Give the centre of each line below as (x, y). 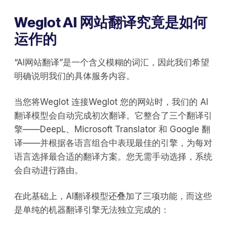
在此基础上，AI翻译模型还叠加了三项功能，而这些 (113, 196)
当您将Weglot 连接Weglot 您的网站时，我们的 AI (111, 102)
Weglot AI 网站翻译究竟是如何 (111, 23)
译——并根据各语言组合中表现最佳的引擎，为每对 (113, 143)
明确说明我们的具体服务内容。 (74, 76)
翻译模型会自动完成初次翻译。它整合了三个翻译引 (113, 116)
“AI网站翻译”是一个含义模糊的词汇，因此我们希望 (112, 63)
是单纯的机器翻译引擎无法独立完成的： (92, 210)
